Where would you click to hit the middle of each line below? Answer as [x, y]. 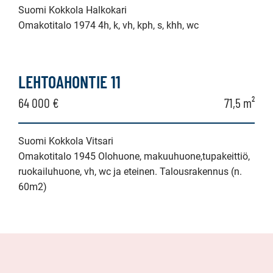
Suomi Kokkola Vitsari [66, 141]
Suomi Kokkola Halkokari [73, 10]
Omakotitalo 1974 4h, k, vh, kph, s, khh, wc [108, 25]
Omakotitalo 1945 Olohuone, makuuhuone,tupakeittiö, [134, 156]
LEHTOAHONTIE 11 [69, 81]
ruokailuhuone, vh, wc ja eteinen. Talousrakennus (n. [130, 171]
